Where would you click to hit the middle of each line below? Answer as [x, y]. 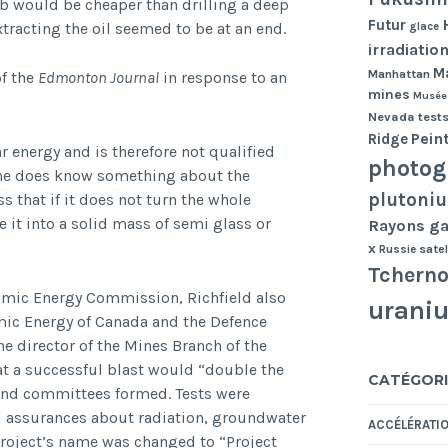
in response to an [222, 78]
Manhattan [398, 74]
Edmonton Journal [98, 78]
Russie [397, 249]
